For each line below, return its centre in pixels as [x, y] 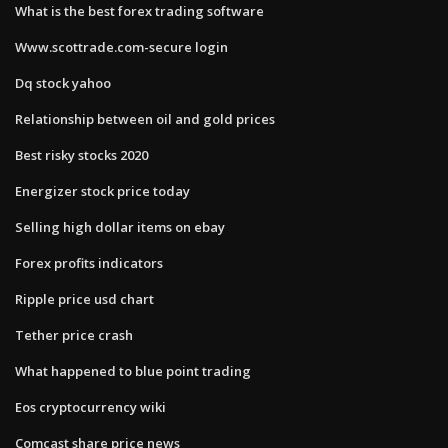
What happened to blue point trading [133, 370]
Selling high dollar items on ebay [120, 226]
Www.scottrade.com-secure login [121, 46]
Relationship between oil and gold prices [145, 118]
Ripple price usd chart [84, 298]
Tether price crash [74, 334]
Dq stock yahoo [63, 82]
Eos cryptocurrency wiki [90, 406]
